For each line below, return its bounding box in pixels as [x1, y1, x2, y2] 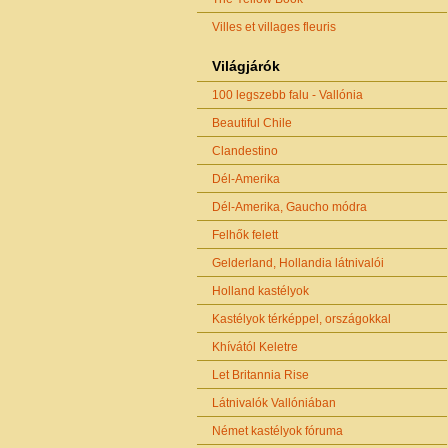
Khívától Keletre [212, 339, 298, 354]
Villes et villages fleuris [212, 20, 336, 35]
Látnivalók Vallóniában [212, 395, 336, 410]
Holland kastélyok [212, 283, 309, 298]
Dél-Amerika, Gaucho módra [212, 199, 367, 214]
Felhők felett [212, 227, 278, 242]
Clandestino [212, 143, 278, 158]
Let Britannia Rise [212, 367, 309, 382]
